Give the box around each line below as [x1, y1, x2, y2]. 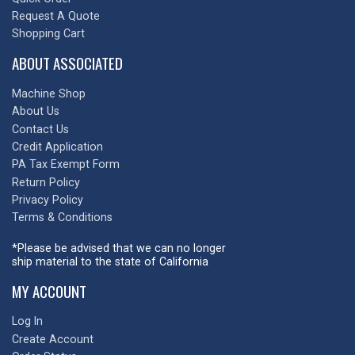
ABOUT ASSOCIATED [12, 52, 123, 74]
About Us [12, 105, 59, 118]
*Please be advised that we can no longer [12, 241, 226, 254]
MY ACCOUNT [12, 280, 86, 302]
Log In [12, 315, 43, 328]
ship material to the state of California [12, 254, 208, 268]
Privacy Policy [12, 193, 83, 207]
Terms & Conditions [12, 211, 113, 224]
